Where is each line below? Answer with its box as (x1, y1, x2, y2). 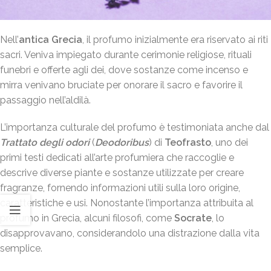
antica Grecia (19, 34, 82, 46)
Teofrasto (165, 137, 211, 149)
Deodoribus (95, 137, 149, 149)
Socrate (172, 212, 212, 224)
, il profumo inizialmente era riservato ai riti (82, 34, 268, 46)
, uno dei (211, 137, 248, 149)
